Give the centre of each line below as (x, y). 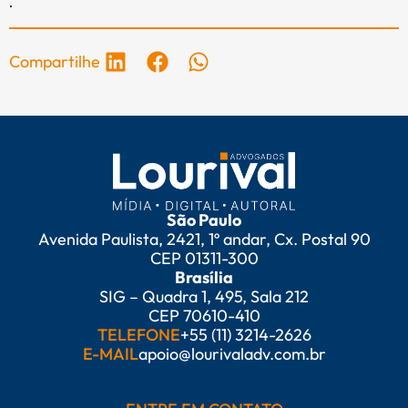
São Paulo (204, 220)
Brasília (204, 278)
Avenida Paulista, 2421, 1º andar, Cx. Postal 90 (204, 240)
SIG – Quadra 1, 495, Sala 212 (204, 297)
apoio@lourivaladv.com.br (232, 354)
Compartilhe (55, 61)
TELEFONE (138, 335)
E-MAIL (110, 354)
